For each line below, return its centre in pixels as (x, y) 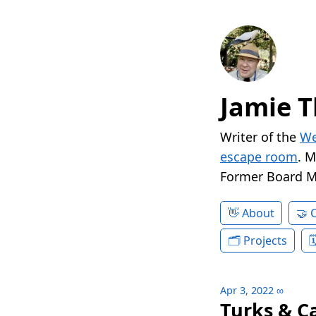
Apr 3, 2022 (247, 291)
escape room (259, 157)
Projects (265, 241)
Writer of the (260, 137)
